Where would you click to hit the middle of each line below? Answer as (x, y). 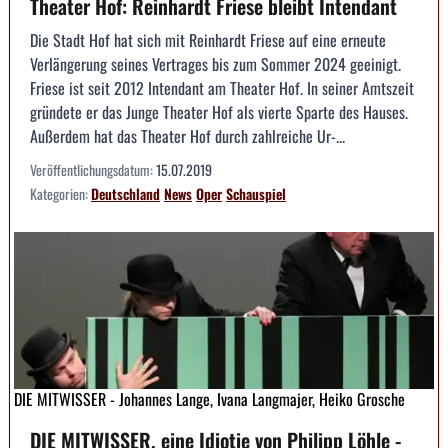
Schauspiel (256, 193)
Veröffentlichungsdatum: (93, 169)
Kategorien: (60, 193)
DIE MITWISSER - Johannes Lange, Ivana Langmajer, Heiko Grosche (209, 399)
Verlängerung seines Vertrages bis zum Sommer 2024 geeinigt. (215, 63)
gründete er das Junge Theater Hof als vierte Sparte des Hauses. (219, 111)
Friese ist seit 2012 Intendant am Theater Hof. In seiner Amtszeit (222, 87)
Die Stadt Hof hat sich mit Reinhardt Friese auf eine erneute (208, 39)
